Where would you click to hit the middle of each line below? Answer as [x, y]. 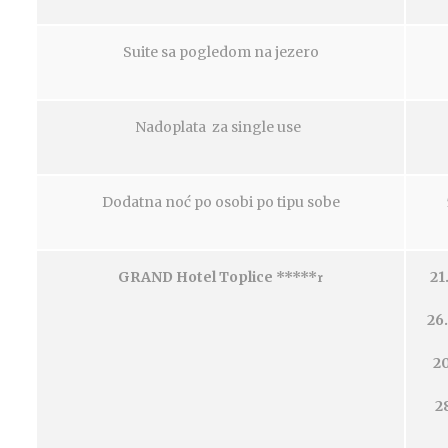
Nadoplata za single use [220, 127]
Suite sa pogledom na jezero [220, 52]
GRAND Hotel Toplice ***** [217, 277]
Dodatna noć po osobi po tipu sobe [220, 202]
